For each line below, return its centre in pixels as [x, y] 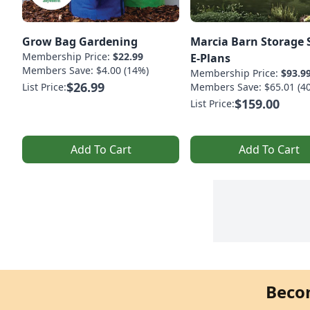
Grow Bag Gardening [80, 42]
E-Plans [210, 58]
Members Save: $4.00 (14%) [85, 71]
